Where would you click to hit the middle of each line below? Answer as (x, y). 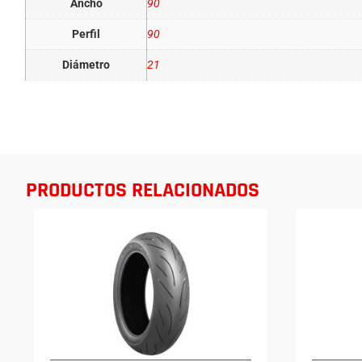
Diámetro (86, 65)
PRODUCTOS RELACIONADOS (143, 191)
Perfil (86, 34)
